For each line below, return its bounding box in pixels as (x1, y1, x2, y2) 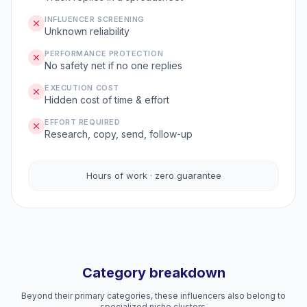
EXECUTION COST (45, 83, 119, 93)
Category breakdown (82, 265, 225, 281)
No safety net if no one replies (45, 60, 182, 71)
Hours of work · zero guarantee (86, 170, 221, 181)
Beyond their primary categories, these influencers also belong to (21, 291, 286, 301)
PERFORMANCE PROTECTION (45, 49, 164, 58)
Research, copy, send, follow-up (45, 128, 193, 140)
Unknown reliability (45, 25, 130, 37)
